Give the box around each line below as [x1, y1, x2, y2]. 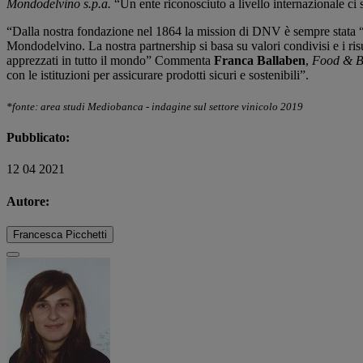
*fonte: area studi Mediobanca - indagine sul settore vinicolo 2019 [6, 100, 303, 113]
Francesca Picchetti [13, 228, 107, 241]
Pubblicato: [6, 130, 70, 145]
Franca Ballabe [214, 53, 298, 67]
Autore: [6, 194, 49, 208]
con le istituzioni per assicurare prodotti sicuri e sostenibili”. [6, 67, 312, 82]
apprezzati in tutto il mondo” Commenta [6, 53, 214, 67]
